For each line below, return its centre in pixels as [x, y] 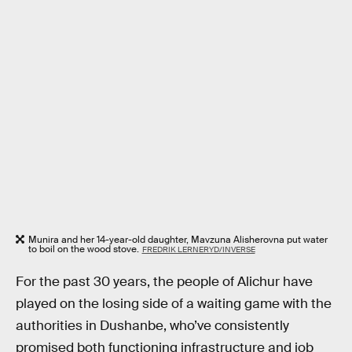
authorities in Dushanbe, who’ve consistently [152, 326]
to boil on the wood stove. [84, 249]
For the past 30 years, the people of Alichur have [164, 282]
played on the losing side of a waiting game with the [174, 304]
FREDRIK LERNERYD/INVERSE [198, 250]
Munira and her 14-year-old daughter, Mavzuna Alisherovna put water [178, 240]
